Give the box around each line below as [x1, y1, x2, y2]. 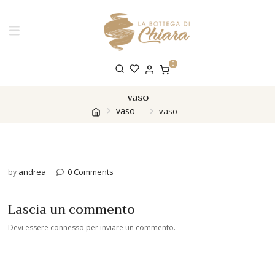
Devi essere [8, 222, 50, 233]
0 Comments [68, 166, 114, 177]
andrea [18, 166, 46, 177]
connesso [50, 222, 84, 233]
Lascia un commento [8, 199, 135, 220]
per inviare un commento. [84, 222, 176, 233]
